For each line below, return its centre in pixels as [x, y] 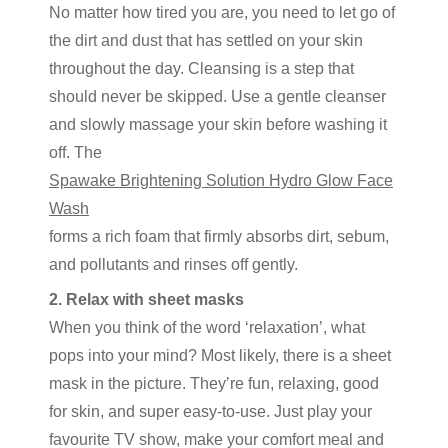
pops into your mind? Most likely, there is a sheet [220, 355]
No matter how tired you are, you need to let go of [222, 12]
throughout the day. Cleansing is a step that [201, 68]
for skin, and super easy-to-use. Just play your [210, 411]
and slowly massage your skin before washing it [218, 124]
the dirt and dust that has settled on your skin [206, 40]
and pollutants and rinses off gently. [173, 264]
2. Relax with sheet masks [146, 299]
